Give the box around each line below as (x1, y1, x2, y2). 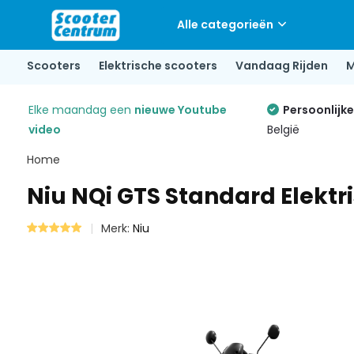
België (266, 122, 299, 137)
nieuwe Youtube (134, 102, 227, 118)
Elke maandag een (28, 102, 134, 118)
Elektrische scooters (98, 57, 217, 73)
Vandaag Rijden (235, 57, 328, 73)
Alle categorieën (176, 17, 273, 32)
